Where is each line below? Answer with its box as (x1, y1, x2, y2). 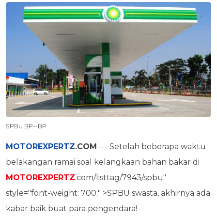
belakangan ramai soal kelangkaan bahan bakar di (6, 157, 200, 167)
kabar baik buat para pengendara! (6, 204, 137, 214)
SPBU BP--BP (6, 123, 46, 130)
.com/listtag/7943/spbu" (75, 173, 166, 183)
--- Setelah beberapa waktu (97, 142, 206, 152)
